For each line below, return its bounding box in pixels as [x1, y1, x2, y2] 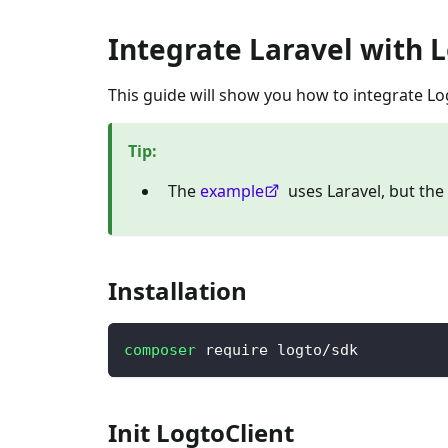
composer [124, 340, 196, 359]
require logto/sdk [196, 340, 358, 359]
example [200, 179, 264, 202]
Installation [108, 273, 247, 307]
